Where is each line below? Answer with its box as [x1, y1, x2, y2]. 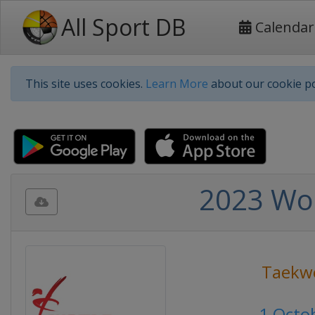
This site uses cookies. [25, 76, 146, 91]
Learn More [146, 76, 208, 91]
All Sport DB [61, 12, 186, 42]
